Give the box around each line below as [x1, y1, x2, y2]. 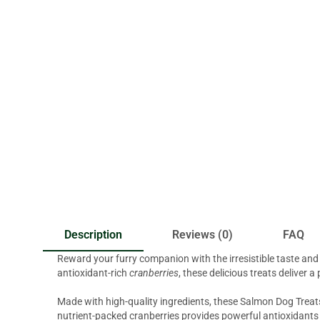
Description [64, 228, 122, 242]
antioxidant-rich [57, 267, 129, 279]
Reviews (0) [172, 228, 233, 242]
